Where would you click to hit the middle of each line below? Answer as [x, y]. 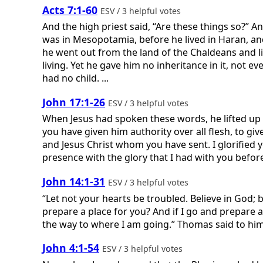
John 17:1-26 [74, 102]
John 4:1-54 [71, 248]
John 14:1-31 [74, 181]
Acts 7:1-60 [70, 10]
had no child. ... [75, 78]
